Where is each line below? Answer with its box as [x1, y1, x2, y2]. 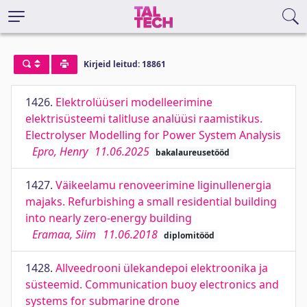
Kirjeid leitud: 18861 [83, 58, 166, 71]
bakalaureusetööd [155, 147, 230, 158]
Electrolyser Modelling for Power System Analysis [25, 127, 281, 143]
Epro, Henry [32, 144, 88, 159]
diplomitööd [163, 230, 214, 241]
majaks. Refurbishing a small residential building [25, 194, 277, 209]
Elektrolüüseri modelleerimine [56, 95, 212, 110]
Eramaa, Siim [32, 227, 96, 242]
